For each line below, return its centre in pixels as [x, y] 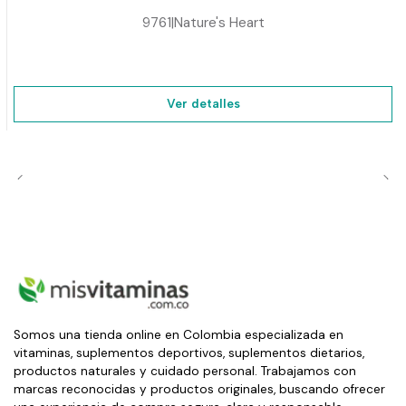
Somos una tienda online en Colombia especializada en [179, 334]
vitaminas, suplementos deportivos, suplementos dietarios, [189, 353]
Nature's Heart [219, 22]
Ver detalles [203, 104]
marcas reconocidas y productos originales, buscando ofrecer [199, 389]
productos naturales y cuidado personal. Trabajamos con [185, 371]
